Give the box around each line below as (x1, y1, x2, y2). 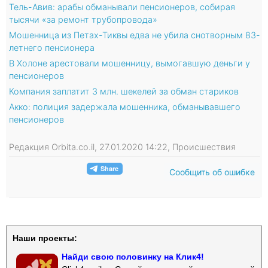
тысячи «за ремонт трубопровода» (9, 14, 157, 25)
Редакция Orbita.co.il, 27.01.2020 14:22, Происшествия (9, 141, 236, 152)
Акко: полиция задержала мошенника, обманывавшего (9, 101, 240, 112)
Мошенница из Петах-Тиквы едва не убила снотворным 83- (9, 29, 260, 40)
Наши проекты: (13, 233, 77, 243)
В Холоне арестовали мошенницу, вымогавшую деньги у (9, 57, 250, 68)
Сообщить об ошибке (169, 166, 255, 177)
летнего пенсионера (9, 42, 95, 53)
